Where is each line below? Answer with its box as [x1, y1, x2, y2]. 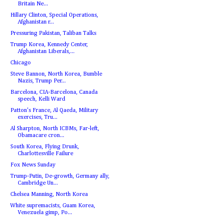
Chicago [10, 60, 31, 66]
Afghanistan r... [17, 19, 54, 25]
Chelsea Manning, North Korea [10, 192, 88, 197]
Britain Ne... [17, 1, 48, 7]
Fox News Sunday [10, 162, 55, 168]
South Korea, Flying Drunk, [10, 144, 79, 150]
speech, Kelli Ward [17, 96, 65, 102]
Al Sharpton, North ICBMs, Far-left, [10, 126, 99, 132]
